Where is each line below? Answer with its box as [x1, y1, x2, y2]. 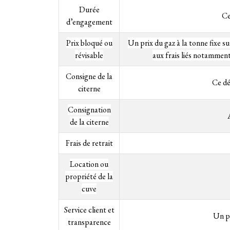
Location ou [70, 159, 108, 170]
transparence [67, 217, 111, 228]
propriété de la [65, 171, 113, 182]
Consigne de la [66, 71, 112, 82]
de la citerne [69, 117, 109, 128]
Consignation [67, 104, 111, 116]
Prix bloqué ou [66, 37, 112, 49]
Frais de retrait [65, 138, 113, 149]
